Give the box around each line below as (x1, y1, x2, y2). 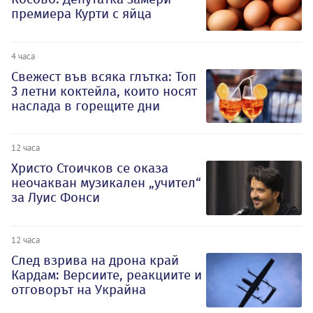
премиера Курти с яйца (11, 5, 152, 22)
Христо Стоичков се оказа (11, 160, 168, 177)
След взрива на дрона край (11, 252, 179, 269)
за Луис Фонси (11, 189, 100, 206)
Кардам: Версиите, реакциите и (11, 267, 202, 284)
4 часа (11, 50, 35, 61)
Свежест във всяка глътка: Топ (11, 68, 196, 85)
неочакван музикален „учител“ (11, 175, 201, 191)
